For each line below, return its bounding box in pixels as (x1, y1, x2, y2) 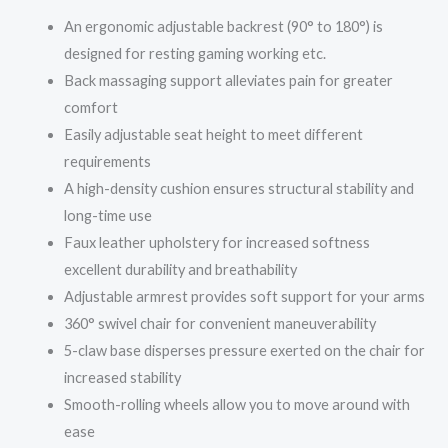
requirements (63, 153, 151, 171)
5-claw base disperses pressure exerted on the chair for (63, 342, 425, 360)
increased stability (63, 369, 181, 387)
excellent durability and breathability (63, 261, 297, 279)
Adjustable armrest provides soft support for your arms (63, 288, 425, 306)
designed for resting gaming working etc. (63, 45, 326, 63)
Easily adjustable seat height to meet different (63, 126, 363, 144)
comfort (63, 99, 118, 117)
